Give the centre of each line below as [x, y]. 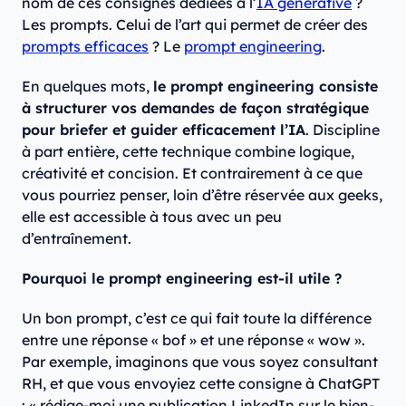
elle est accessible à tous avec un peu [152, 216]
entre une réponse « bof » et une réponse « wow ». [193, 339]
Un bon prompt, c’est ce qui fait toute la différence [197, 318]
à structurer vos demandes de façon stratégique [195, 107]
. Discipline [343, 129]
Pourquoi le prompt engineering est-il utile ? [182, 278]
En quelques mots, [87, 86]
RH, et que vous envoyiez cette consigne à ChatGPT [201, 383]
